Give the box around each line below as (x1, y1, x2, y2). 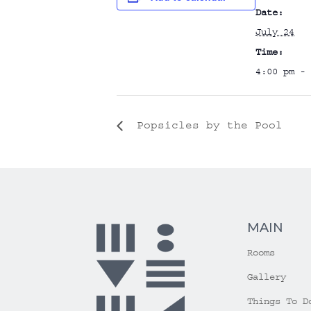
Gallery (246, 271, 286, 283)
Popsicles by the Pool (130, 119, 283, 132)
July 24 (255, 26, 294, 37)
